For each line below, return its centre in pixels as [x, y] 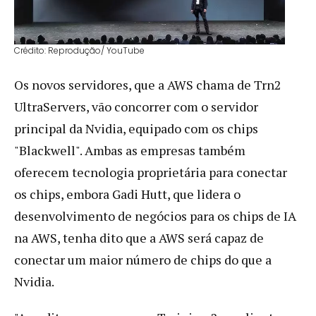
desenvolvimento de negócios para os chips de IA [155, 215]
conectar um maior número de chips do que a [143, 259]
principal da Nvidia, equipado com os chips [136, 128]
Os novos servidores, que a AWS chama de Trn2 [148, 84]
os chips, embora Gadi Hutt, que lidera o [127, 194]
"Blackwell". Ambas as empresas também [130, 150]
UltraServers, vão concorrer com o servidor [136, 106]
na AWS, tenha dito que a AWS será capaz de [139, 237]
